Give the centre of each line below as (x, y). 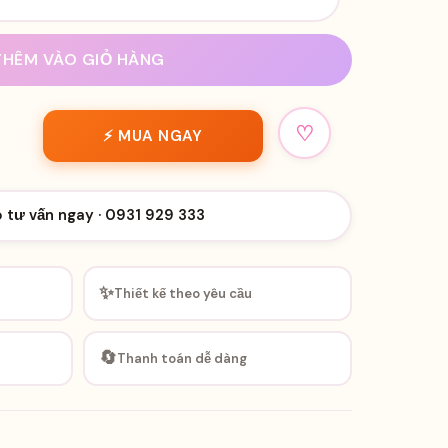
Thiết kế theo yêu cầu (182, 293)
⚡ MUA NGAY (153, 135)
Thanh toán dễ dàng (181, 358)
